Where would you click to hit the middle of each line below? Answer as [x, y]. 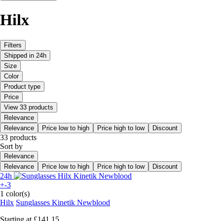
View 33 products [29, 107]
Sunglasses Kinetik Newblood [63, 202]
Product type [22, 86]
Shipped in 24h [25, 55]
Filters [13, 45]
